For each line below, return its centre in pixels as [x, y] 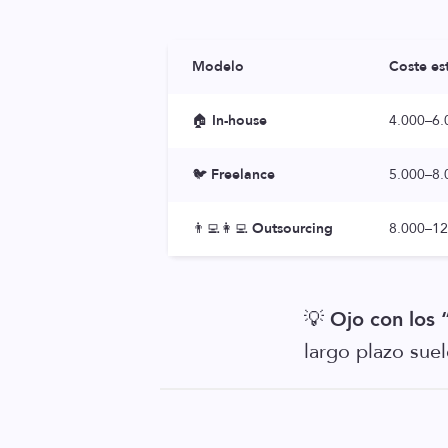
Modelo [218, 66]
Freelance [243, 174]
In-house [239, 120]
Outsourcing [292, 228]
